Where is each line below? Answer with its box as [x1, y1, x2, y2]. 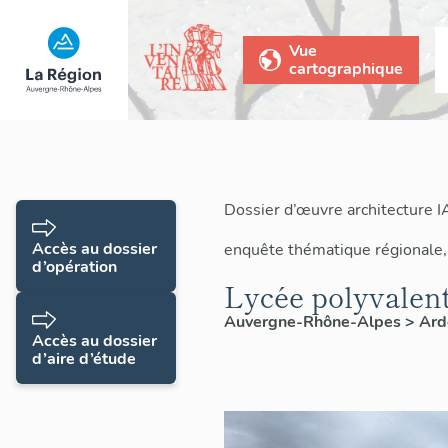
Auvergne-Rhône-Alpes [224, 311, 405, 333]
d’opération [32, 256, 117, 278]
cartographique [289, 57, 403, 80]
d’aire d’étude [32, 348, 136, 370]
